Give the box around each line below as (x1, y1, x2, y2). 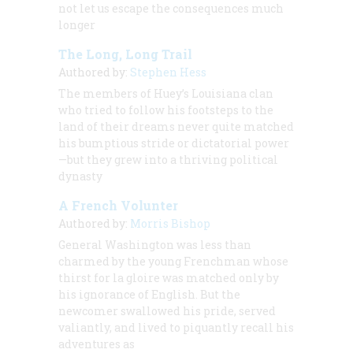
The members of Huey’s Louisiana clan (58, 85, 273, 101)
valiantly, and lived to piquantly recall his (58, 319, 294, 335)
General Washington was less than (58, 236, 251, 252)
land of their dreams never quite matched (58, 118, 294, 134)
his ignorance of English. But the (58, 286, 240, 302)
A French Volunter (58, 196, 178, 214)
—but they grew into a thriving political (58, 151, 278, 167)
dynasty (58, 168, 102, 184)
